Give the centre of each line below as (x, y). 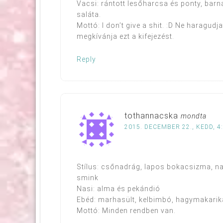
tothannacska (151, 115)
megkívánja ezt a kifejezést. (125, 36)
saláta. (89, 14)
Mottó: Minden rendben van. (126, 210)
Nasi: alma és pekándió (118, 188)
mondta (194, 116)
